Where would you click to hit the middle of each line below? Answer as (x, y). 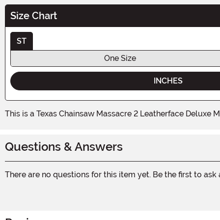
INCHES (168, 81)
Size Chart (34, 15)
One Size (120, 58)
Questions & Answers (64, 146)
